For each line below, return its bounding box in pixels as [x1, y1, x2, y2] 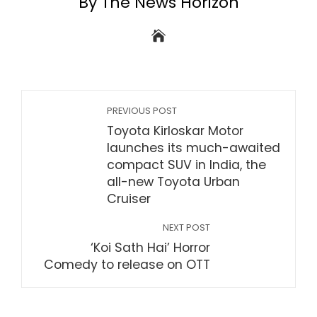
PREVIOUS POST [107, 105, 177, 117]
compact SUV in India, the [107, 156, 266, 174]
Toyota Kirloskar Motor [107, 122, 243, 140]
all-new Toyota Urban [107, 173, 240, 191]
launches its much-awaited [107, 139, 280, 157]
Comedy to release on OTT [44, 256, 210, 274]
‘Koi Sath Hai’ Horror [91, 239, 210, 257]
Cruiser [107, 190, 151, 208]
